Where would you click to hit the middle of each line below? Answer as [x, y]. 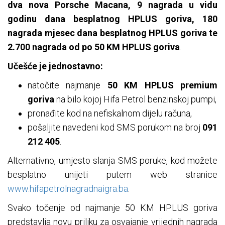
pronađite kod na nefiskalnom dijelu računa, [110, 114]
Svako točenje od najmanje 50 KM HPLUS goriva [113, 208]
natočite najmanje [68, 85]
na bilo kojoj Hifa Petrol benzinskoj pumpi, [135, 99]
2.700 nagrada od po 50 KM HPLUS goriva [94, 47]
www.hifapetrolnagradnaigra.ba [68, 189]
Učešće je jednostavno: [55, 66]
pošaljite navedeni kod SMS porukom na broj [114, 128]
